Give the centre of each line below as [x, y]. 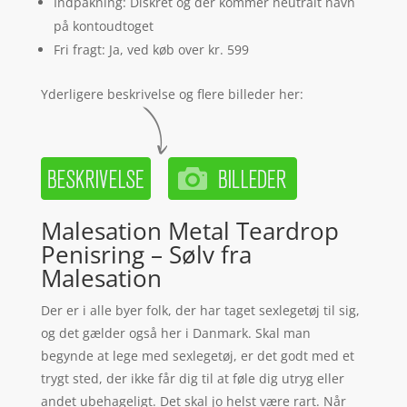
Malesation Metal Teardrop [189, 231]
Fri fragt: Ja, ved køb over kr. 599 [151, 50]
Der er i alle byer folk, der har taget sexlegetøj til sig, [200, 311]
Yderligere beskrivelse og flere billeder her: [172, 94]
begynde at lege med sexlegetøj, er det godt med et [197, 356]
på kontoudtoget [103, 26]
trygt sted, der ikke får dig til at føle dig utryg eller [192, 379]
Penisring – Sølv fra [146, 255]
